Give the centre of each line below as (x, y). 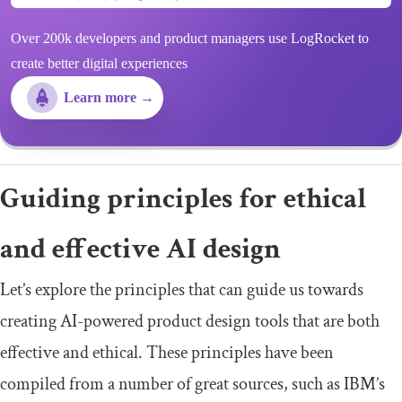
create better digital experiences (99, 63)
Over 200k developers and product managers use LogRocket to (190, 38)
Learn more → (109, 97)
